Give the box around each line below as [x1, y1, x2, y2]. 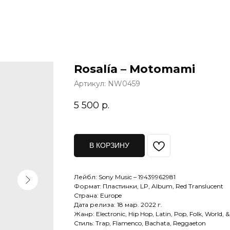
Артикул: [74, 79, 108, 88]
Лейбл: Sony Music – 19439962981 [74, 173, 176, 181]
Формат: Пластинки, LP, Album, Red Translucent [74, 182, 223, 190]
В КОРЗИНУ [89, 141, 129, 150]
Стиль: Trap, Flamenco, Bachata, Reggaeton [74, 219, 206, 227]
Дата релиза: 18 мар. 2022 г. [74, 201, 162, 209]
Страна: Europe [74, 191, 122, 200]
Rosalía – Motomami [74, 62, 195, 76]
